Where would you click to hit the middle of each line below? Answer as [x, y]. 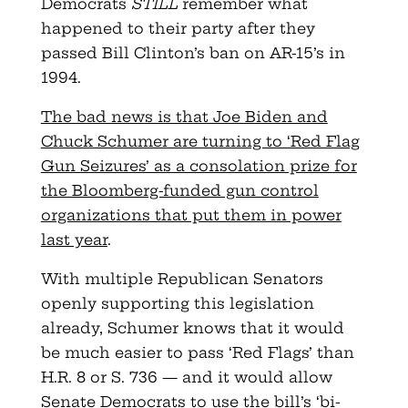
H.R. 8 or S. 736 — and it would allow [186, 377]
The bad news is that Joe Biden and [184, 116]
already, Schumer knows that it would [192, 327]
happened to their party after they [178, 28]
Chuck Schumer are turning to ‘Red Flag [200, 141]
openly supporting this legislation [177, 303]
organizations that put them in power [191, 214]
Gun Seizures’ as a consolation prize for [199, 165]
